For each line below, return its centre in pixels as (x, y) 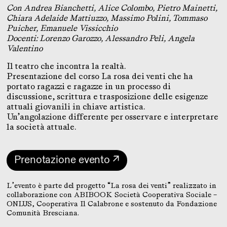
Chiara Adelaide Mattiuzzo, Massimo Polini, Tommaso (107, 18)
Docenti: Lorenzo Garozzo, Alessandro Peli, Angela (101, 38)
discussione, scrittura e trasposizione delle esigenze (107, 97)
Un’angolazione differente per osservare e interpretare (112, 117)
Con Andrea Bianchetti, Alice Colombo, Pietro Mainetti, (112, 8)
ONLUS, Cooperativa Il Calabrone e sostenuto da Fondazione (112, 204)
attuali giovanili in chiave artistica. (76, 107)
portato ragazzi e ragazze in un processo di (89, 86)
